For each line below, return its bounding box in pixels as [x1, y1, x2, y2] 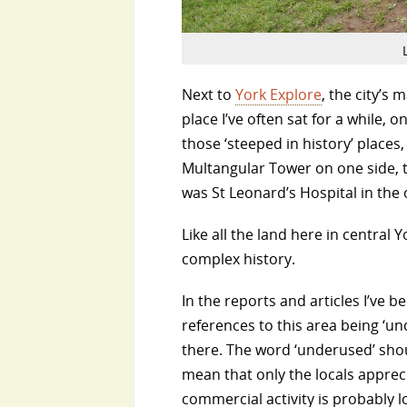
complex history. [182, 249, 295, 270]
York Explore [235, 84, 322, 105]
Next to [182, 84, 235, 105]
